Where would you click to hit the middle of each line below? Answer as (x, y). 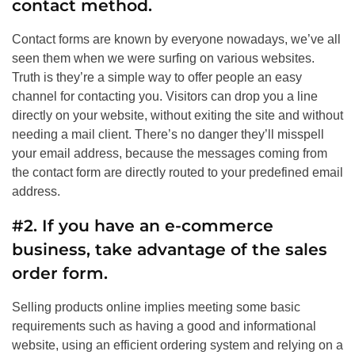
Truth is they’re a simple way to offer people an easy (157, 78)
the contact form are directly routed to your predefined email (177, 173)
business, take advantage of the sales (170, 250)
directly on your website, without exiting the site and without (177, 116)
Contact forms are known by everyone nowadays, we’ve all (176, 40)
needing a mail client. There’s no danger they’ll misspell (168, 135)
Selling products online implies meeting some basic (156, 307)
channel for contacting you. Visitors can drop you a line (165, 97)
